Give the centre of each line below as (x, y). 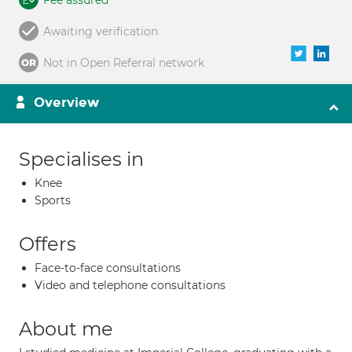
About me (66, 329)
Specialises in (81, 159)
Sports (53, 200)
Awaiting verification (101, 31)
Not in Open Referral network (124, 63)
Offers (48, 244)
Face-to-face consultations (108, 268)
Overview (66, 103)
